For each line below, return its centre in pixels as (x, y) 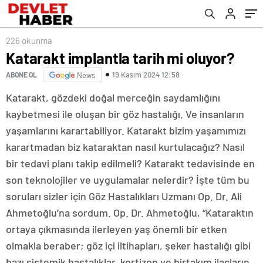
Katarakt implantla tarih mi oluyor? (120, 58)
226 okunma (29, 40)
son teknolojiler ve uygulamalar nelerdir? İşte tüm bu (128, 179)
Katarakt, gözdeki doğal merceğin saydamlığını (113, 97)
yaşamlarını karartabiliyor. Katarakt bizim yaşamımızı (126, 130)
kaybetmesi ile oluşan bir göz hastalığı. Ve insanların (125, 114)
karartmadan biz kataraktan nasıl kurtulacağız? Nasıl (125, 146)
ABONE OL (21, 75)
